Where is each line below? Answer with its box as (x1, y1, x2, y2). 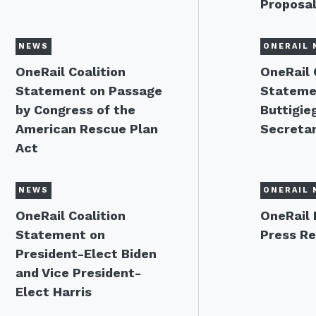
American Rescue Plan (16, 121, 158, 136)
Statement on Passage (16, 83, 162, 98)
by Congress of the (16, 102, 135, 117)
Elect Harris (16, 284, 92, 299)
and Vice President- (16, 265, 141, 280)
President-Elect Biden (16, 246, 157, 261)
